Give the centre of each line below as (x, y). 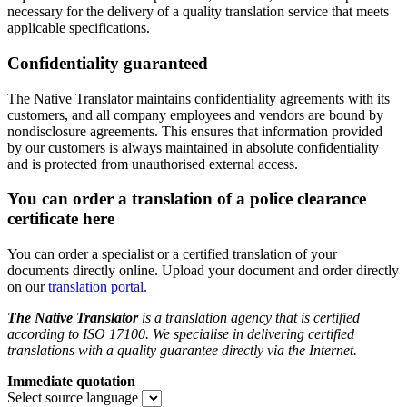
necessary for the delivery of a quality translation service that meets (198, 12)
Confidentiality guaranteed (108, 63)
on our (26, 287)
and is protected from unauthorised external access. (153, 164)
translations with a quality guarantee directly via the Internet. (182, 351)
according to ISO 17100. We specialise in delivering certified (181, 334)
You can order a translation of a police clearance (187, 199)
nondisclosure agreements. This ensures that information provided (195, 131)
